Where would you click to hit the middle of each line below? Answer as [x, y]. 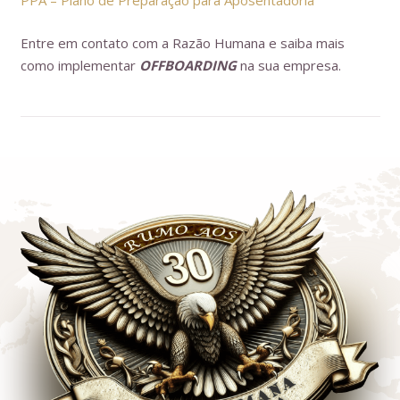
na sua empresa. [288, 65]
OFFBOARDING [187, 65]
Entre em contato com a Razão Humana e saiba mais [182, 42]
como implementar [79, 65]
